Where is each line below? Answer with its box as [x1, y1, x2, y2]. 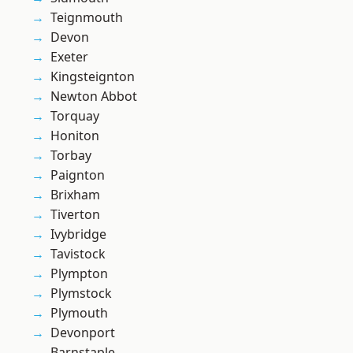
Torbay [50, 147, 91, 165]
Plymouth [50, 304, 108, 322]
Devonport [50, 324, 115, 342]
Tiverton [50, 206, 100, 224]
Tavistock [50, 245, 106, 263]
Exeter [50, 48, 88, 66]
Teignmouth [50, 9, 123, 27]
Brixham [50, 186, 100, 204]
